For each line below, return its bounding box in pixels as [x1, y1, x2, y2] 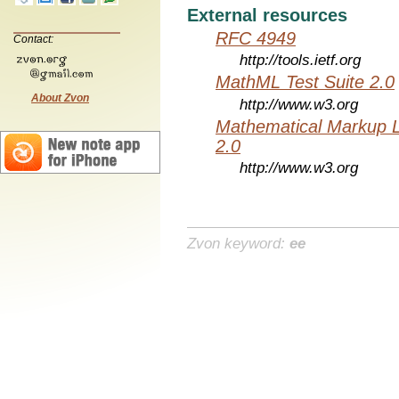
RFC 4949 [216, 28, 296, 48]
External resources [187, 4, 347, 25]
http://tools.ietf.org [240, 52, 362, 69]
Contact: [13, 32, 53, 45]
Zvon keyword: [187, 234, 289, 252]
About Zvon [31, 91, 89, 104]
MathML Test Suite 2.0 [216, 72, 395, 93]
